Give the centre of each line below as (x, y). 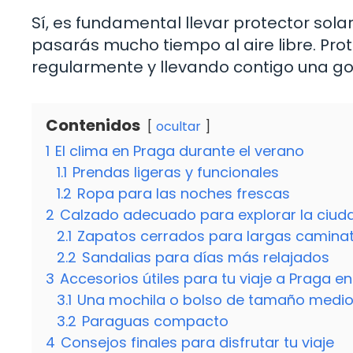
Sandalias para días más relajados (206, 257)
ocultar (178, 126)
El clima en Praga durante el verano (180, 151)
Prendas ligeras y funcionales (176, 172)
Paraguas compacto (155, 321)
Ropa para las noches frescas (184, 193)
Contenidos (93, 125)
